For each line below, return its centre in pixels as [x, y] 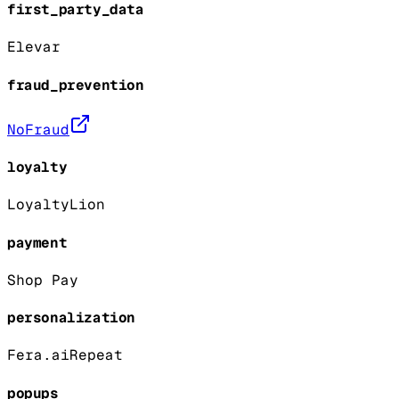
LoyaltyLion [56, 205]
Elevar [34, 47]
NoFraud [38, 129]
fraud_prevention [76, 85]
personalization [71, 318]
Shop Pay [43, 280]
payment [37, 242]
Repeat [96, 355]
